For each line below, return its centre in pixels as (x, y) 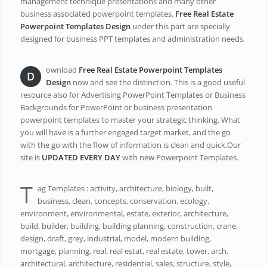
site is (31, 158)
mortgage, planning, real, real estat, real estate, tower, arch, (124, 251)
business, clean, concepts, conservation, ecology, (123, 201)
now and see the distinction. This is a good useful (158, 83)
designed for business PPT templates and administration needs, (132, 39)
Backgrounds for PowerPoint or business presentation (116, 108)
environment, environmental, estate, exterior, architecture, (124, 214)
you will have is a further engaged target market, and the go (125, 133)
